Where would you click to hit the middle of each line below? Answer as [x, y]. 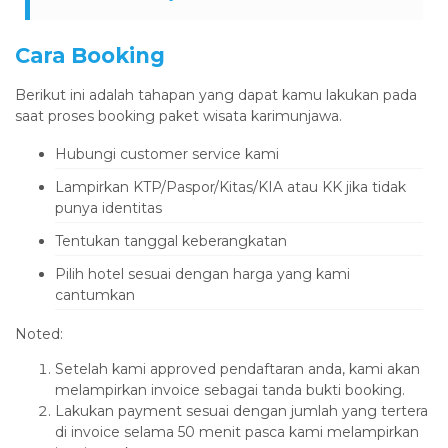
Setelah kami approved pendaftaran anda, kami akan [237, 368]
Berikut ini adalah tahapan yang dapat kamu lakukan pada [216, 94]
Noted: [41, 333]
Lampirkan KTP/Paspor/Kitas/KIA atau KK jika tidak [230, 186]
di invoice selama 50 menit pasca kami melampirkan [237, 431]
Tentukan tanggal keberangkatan [171, 240]
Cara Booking [90, 55]
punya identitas [108, 207]
